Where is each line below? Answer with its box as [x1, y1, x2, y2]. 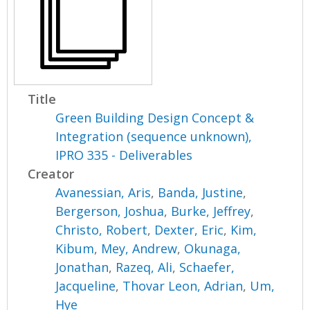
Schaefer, [179, 258, 235, 275]
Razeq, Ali [116, 258, 173, 275]
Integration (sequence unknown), [55, 127, 253, 145]
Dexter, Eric [154, 221, 224, 238]
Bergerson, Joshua [55, 202, 165, 219]
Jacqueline [55, 277, 116, 294]
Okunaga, [184, 239, 241, 257]
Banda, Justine [158, 183, 244, 201]
